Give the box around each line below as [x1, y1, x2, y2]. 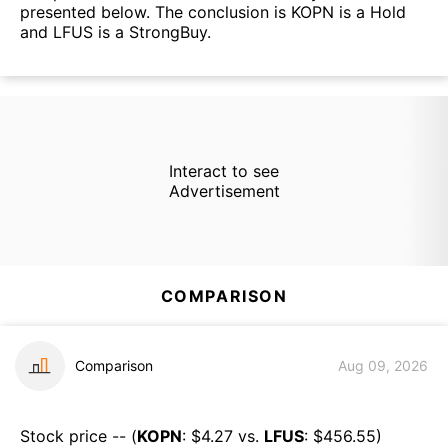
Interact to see [168, 160, 279, 181]
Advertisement [168, 180, 280, 201]
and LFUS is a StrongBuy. [20, 22, 211, 43]
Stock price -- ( [20, 425, 137, 446]
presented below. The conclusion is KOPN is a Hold [20, 2, 406, 23]
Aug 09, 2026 [338, 357, 428, 375]
